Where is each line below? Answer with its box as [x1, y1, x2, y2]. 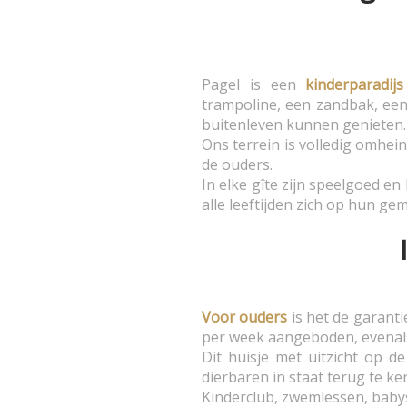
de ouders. [202, 154, 273, 175]
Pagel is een [202, 74, 306, 95]
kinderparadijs [305, 74, 404, 95]
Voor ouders [202, 307, 288, 328]
